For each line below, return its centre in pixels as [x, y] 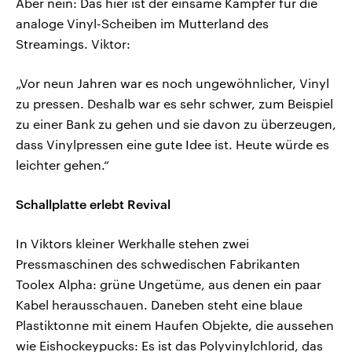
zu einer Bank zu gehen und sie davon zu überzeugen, [176, 124]
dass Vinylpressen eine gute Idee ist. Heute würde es [172, 145]
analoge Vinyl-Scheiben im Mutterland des [142, 24]
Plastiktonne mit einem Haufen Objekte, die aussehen [175, 325]
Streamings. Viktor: [73, 44]
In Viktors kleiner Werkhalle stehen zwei [132, 244]
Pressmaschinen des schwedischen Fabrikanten [158, 264]
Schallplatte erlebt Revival [93, 204]
